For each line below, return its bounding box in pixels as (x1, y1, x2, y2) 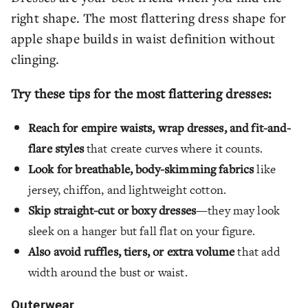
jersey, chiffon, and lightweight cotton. (28, 181, 227, 199)
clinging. (11, 50, 60, 68)
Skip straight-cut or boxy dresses (28, 202, 196, 219)
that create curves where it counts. (83, 140, 263, 157)
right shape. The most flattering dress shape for (11, 9, 287, 27)
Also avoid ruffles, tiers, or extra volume (28, 243, 235, 260)
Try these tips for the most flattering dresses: (11, 85, 272, 102)
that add (234, 243, 280, 261)
